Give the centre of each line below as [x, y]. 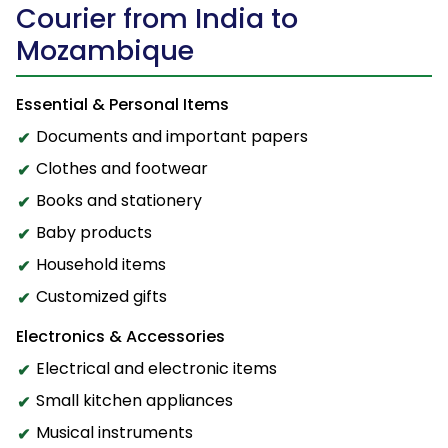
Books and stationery [119, 201]
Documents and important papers [172, 137]
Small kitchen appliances [134, 401]
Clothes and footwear [122, 169]
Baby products [94, 233]
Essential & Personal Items [122, 105]
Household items [101, 265]
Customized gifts [101, 297]
